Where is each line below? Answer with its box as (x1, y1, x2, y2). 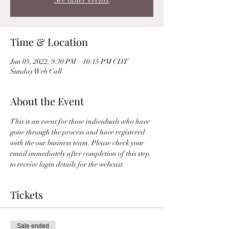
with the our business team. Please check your (10, 139, 146, 147)
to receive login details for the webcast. (10, 160, 126, 169)
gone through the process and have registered (10, 128, 147, 136)
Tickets (10, 188, 43, 201)
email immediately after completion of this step (10, 149, 151, 158)
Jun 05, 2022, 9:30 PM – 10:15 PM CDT (10, 57, 128, 66)
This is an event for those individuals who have (10, 117, 151, 126)
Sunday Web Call (10, 67, 62, 76)
